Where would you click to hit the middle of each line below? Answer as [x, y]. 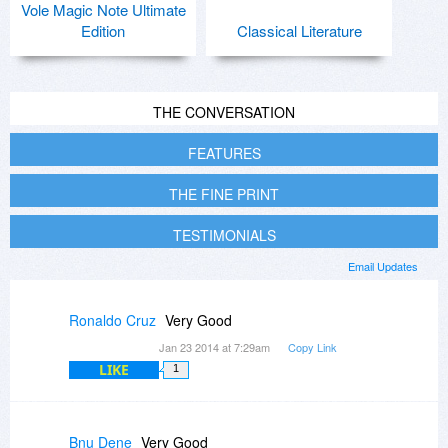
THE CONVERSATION [224, 112]
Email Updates [383, 266]
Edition [103, 31]
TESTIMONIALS [224, 235]
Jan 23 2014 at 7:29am [216, 347]
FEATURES [224, 153]
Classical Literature [299, 31]
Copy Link [312, 347]
